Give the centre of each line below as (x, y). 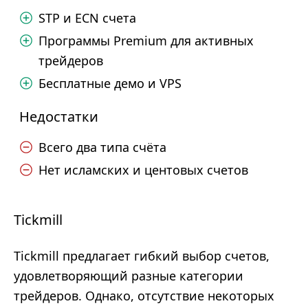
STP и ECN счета (87, 18)
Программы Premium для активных (146, 41)
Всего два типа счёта (102, 147)
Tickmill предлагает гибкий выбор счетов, (142, 256)
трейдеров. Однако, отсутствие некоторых (144, 296)
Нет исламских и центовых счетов (143, 170)
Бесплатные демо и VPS (110, 83)
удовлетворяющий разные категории (129, 276)
